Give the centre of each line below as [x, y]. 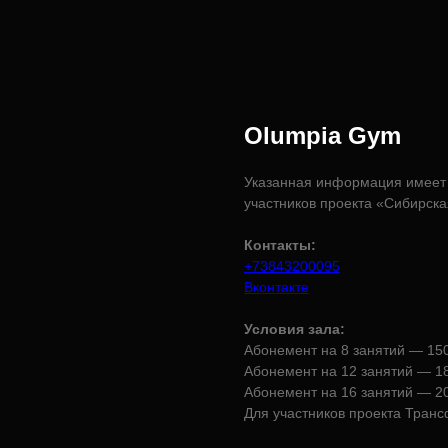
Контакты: [280, 245]
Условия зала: [294, 329]
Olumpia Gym [322, 135]
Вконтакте [276, 287]
